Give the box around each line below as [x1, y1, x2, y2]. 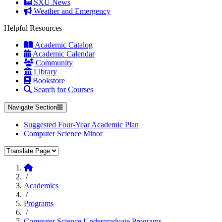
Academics [24, 181, 58, 190]
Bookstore [31, 76, 65, 85]
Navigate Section [8, 104, 57, 111]
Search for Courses [32, 85, 93, 94]
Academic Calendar [31, 50, 95, 58]
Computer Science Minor [24, 129, 103, 138]
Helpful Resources [4, 24, 62, 32]
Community [34, 58, 73, 67]
